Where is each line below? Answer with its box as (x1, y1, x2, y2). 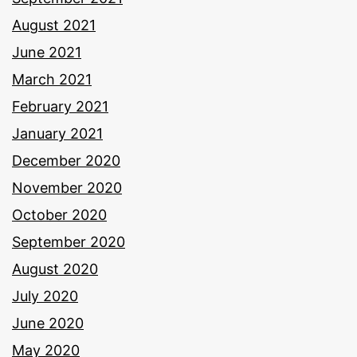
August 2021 (12, 17, 96, 34)
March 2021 (12, 71, 92, 88)
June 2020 (12, 315, 84, 332)
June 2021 (12, 44, 81, 61)
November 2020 (12, 179, 122, 197)
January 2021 (12, 125, 103, 143)
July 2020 (12, 288, 78, 305)
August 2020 (12, 261, 98, 278)
